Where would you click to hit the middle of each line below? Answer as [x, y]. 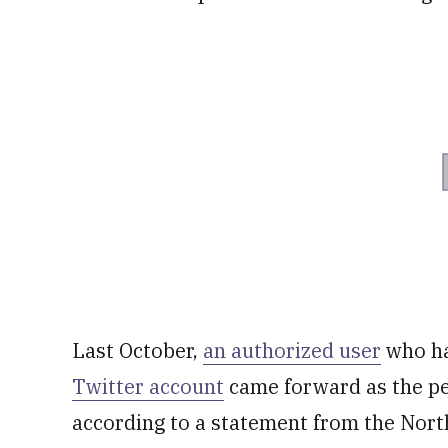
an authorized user [292, 350]
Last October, [137, 350]
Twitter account [148, 386]
